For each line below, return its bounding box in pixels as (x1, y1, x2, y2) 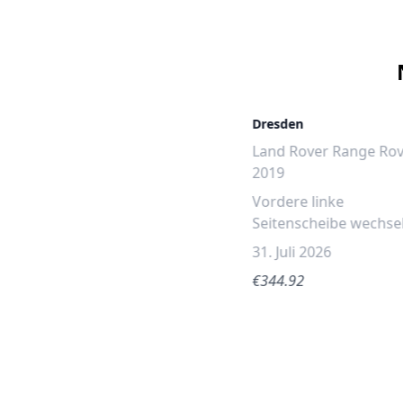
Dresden (252, 115, 304, 132)
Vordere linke (252, 192, 345, 211)
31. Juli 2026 (252, 242, 332, 262)
